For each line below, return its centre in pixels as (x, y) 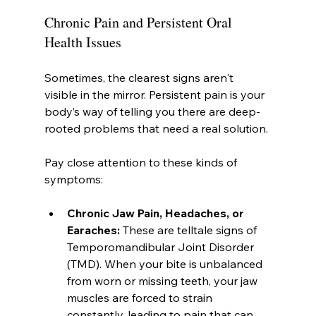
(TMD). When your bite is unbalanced (166, 263)
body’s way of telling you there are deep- (152, 111)
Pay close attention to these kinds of (142, 162)
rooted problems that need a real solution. (156, 128)
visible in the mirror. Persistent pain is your (156, 94)
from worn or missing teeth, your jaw (163, 280)
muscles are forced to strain (141, 297)
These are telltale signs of (189, 230)
